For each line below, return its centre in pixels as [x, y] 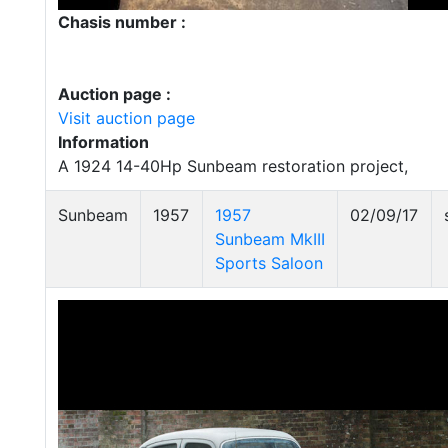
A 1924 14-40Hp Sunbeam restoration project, [233, 166]
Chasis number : [122, 22]
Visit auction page [126, 118]
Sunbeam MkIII [270, 239]
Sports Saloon [269, 263]
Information [103, 142]
